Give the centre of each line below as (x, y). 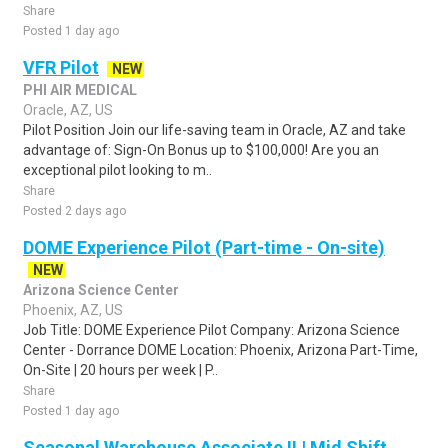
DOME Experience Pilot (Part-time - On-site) (204, 247)
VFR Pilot (61, 67)
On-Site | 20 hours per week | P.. (120, 370)
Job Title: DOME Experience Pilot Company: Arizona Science (211, 330)
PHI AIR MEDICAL (80, 90)
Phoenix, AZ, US (73, 310)
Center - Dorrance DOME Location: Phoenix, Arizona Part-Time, (220, 350)
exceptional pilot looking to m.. (117, 170)
